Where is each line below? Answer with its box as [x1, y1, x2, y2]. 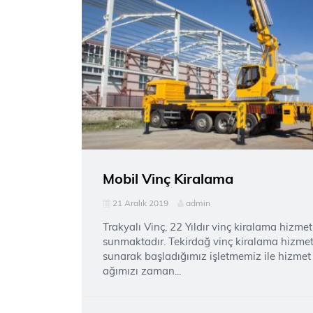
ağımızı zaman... [103, 264, 181, 277]
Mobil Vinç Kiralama [103, 170, 233, 187]
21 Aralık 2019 [112, 198, 168, 208]
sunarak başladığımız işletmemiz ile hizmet [103, 249, 311, 263]
